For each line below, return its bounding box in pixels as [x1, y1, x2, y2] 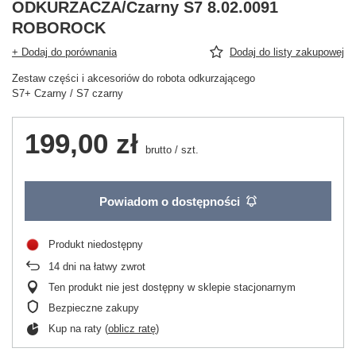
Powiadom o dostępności [99, 194, 240, 208]
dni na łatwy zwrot [60, 261, 145, 273]
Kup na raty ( [48, 323, 108, 335]
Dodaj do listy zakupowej [230, 46, 344, 58]
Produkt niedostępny [48, 238, 143, 250]
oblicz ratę [108, 323, 156, 335]
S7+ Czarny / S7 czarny [12, 87, 123, 99]
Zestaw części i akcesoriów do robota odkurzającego [12, 72, 255, 84]
